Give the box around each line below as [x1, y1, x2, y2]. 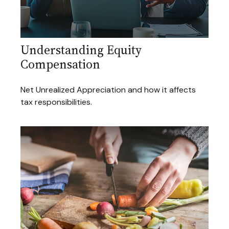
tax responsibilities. [20, 97, 92, 108]
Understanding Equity [20, 41, 142, 59]
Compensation [20, 56, 100, 73]
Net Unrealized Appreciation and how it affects [20, 84, 196, 96]
